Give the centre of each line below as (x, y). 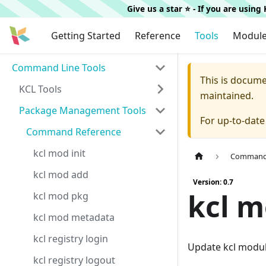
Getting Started (86, 36)
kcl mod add (61, 175)
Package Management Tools (83, 110)
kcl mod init (59, 153)
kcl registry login (71, 239)
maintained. (227, 96)
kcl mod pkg (61, 196)
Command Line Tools (59, 68)
